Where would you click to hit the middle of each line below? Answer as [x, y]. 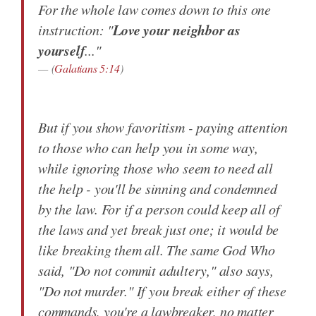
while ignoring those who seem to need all [156, 168]
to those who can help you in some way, [148, 147]
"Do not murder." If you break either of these [162, 291]
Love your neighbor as [177, 30]
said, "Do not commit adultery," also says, [156, 270]
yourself [62, 50]
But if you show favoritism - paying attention [163, 127]
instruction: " [76, 30]
